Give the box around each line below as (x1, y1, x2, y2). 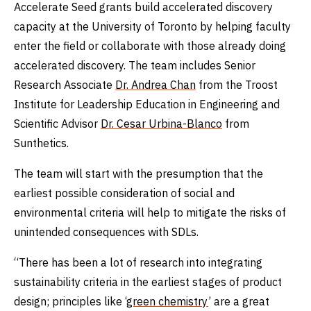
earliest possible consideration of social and (14, 186, 235, 200)
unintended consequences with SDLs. (14, 225, 204, 239)
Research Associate (14, 78, 115, 92)
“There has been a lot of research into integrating (14, 255, 262, 269)
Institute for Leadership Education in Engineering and (14, 97, 280, 111)
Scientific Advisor (14, 117, 101, 131)
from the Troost (196, 78, 278, 92)
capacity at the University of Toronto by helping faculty (14, 19, 291, 33)
